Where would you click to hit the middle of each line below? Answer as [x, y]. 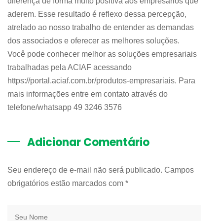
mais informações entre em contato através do [88, 94]
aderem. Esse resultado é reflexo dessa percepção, [97, 14]
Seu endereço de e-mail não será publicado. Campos [101, 170]
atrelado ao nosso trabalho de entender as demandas [101, 28]
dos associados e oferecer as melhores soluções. [93, 41]
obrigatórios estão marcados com [66, 184]
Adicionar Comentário [88, 143]
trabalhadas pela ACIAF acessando [70, 68]
